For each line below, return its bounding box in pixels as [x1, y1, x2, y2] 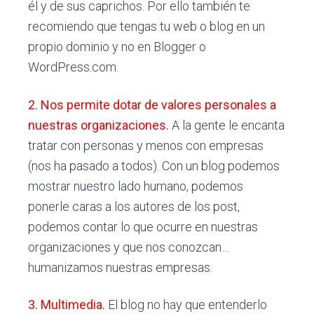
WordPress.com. [28, 59, 119, 74]
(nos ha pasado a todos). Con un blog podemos [28, 158, 280, 173]
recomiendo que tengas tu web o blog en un [28, 18, 266, 34]
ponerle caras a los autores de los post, [28, 198, 240, 214]
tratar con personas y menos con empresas [28, 137, 264, 153]
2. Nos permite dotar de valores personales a [28, 97, 277, 112]
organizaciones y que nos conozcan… [28, 239, 230, 254]
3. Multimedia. [28, 297, 106, 313]
